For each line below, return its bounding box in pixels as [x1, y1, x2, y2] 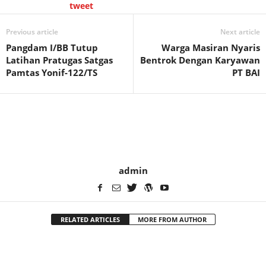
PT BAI [232, 66, 260, 78]
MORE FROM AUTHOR [137, 215, 207, 224]
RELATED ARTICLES [60, 215, 120, 224]
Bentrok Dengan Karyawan [140, 54, 260, 66]
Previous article [6, 27, 58, 37]
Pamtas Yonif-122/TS [6, 66, 97, 78]
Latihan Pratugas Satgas [6, 54, 113, 66]
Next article [220, 27, 260, 37]
